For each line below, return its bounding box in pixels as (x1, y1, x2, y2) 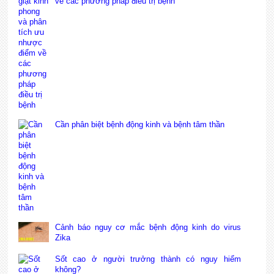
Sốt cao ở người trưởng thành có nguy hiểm (54, 254, 241, 264)
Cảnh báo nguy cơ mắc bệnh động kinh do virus (54, 223, 241, 232)
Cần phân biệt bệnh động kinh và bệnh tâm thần (54, 120, 224, 129)
